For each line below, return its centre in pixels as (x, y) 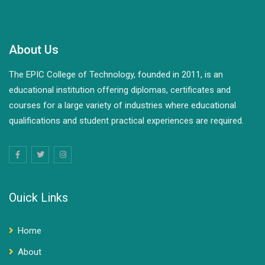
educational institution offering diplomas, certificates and (120, 90)
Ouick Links (38, 198)
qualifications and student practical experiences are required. (126, 121)
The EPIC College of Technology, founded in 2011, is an (116, 75)
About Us (34, 50)
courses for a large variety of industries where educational (122, 105)
